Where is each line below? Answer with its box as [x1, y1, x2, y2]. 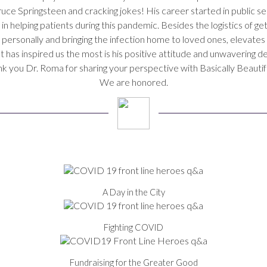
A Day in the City [102, 187, 165, 197]
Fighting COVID [104, 222, 163, 232]
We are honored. [99, 76, 168, 88]
